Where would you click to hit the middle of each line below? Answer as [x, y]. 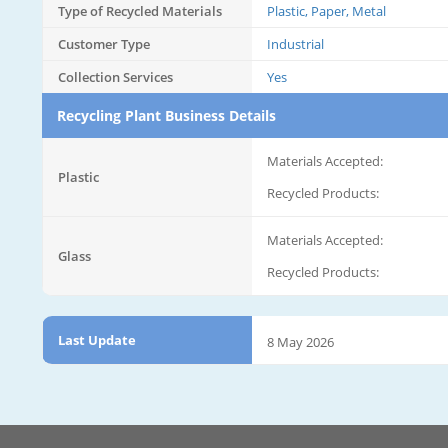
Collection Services [115, 76]
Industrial [295, 43]
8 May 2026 [300, 341]
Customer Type [104, 43]
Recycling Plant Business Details [166, 115]
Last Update [97, 339]
